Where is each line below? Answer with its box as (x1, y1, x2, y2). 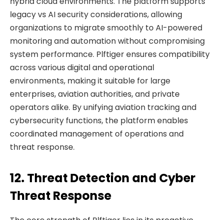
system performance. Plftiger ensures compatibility (10, 48, 210, 60)
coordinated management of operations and (10, 128, 184, 139)
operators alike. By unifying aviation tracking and (10, 101, 196, 113)
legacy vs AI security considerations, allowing (10, 8, 182, 20)
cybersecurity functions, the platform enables (10, 114, 188, 126)
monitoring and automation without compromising (10, 35, 205, 47)
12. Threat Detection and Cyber (10, 169, 195, 186)
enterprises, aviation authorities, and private (10, 88, 180, 100)
